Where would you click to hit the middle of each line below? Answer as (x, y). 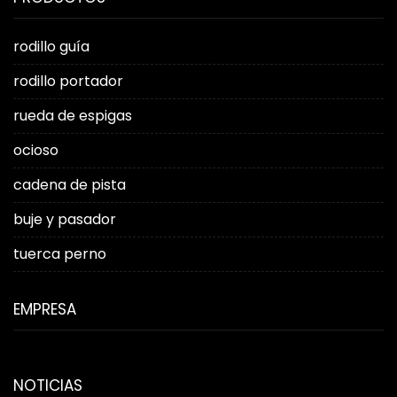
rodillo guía (51, 46)
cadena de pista (70, 184)
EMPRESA (45, 309)
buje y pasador (65, 219)
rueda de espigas (73, 115)
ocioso (36, 150)
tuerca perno (60, 253)
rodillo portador (68, 81)
